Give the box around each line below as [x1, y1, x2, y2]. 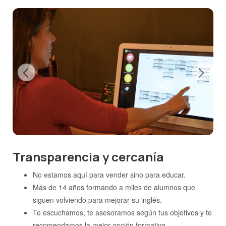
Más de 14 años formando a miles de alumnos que [33, 182, 195, 193]
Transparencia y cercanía [13, 148, 164, 165]
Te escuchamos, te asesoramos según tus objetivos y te [33, 207, 212, 218]
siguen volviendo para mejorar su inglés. [33, 195, 162, 205]
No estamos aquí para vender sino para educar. [33, 169, 186, 180]
